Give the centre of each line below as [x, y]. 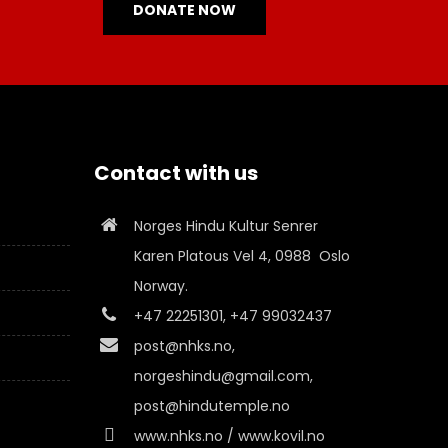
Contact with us [176, 172]
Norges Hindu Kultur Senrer [226, 225]
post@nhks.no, [184, 345]
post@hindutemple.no [212, 405]
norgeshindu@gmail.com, [223, 375]
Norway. [161, 285]
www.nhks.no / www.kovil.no [229, 435]
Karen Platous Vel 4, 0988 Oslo [242, 255]
